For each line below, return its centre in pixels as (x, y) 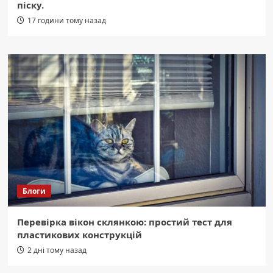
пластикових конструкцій (79, 234)
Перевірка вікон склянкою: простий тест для (124, 222)
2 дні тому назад (57, 250)
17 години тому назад (66, 20)
